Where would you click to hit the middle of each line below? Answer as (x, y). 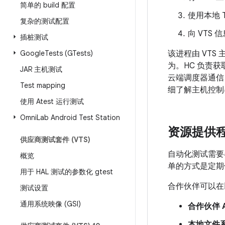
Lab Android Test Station (78, 118)
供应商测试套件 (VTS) (55, 140)
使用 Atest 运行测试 (52, 101)
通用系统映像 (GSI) (50, 204)
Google (32, 53)
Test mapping (43, 85)
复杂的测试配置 (45, 21)
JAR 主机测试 (41, 69)
